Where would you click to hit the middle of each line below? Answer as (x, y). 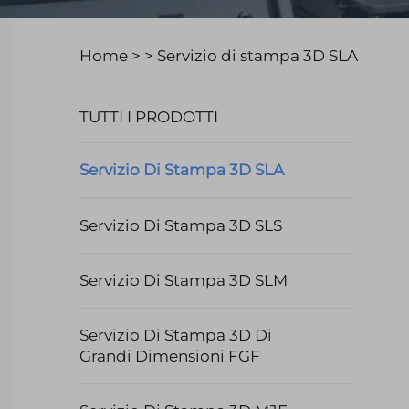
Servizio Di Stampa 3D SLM (184, 280)
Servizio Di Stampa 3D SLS (181, 225)
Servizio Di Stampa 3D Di (176, 335)
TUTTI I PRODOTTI (149, 117)
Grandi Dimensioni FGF (170, 356)
